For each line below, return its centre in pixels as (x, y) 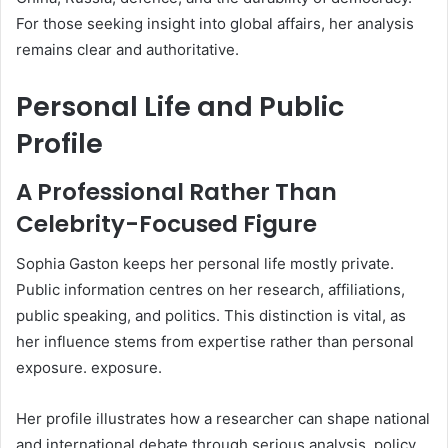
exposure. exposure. (89, 368)
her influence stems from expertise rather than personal (215, 342)
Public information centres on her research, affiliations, (210, 290)
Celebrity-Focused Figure (166, 223)
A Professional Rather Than (176, 191)
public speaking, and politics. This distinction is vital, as (211, 316)
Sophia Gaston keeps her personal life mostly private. (205, 264)
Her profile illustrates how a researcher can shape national (223, 419)
